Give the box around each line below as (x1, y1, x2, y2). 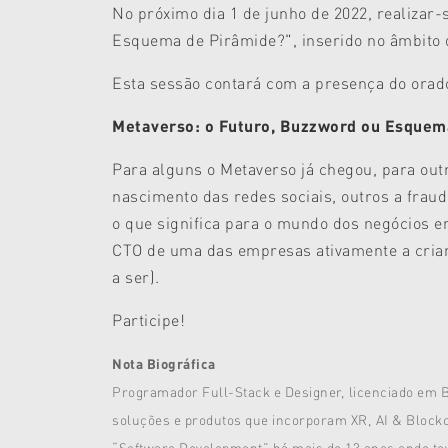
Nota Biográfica (112, 355, 216, 373)
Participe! (112, 309, 185, 331)
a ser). (112, 266, 160, 288)
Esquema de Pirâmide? (112, 29, 285, 51)
